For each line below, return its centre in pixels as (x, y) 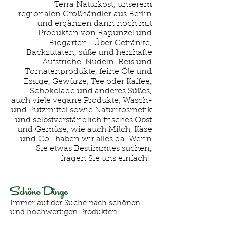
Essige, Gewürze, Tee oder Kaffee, (88, 82)
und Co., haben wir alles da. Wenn (86, 139)
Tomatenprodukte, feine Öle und (88, 72)
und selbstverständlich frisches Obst (84, 120)
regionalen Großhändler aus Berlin (85, 14)
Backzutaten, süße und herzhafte (89, 53)
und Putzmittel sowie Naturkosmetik (82, 110)
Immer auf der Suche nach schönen (75, 203)
